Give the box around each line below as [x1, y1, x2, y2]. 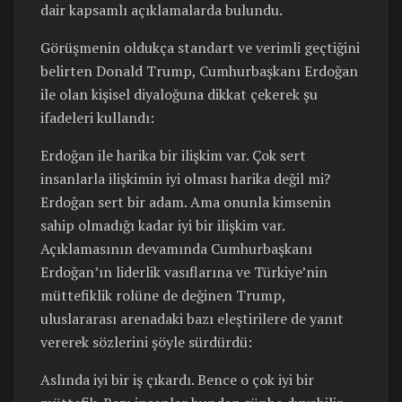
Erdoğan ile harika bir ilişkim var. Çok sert [40, 145, 306, 166]
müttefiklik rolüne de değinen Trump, [40, 285, 285, 306]
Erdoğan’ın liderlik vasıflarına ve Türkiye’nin [40, 262, 328, 283]
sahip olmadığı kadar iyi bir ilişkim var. [40, 215, 285, 236]
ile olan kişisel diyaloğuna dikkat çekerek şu [40, 84, 318, 105]
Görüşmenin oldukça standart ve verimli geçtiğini [40, 38, 360, 58]
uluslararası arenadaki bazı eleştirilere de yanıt [40, 309, 344, 329]
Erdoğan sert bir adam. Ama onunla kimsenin [40, 192, 331, 213]
